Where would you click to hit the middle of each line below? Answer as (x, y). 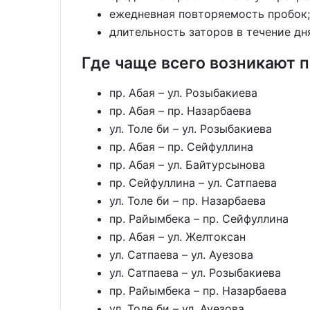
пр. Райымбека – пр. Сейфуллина (199, 219)
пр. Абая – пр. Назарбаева (180, 111)
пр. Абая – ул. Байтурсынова (187, 165)
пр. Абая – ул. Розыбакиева (183, 93)
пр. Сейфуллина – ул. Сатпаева (193, 183)
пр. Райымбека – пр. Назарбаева (198, 291)
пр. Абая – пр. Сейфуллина (181, 147)
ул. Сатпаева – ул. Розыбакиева (195, 273)
